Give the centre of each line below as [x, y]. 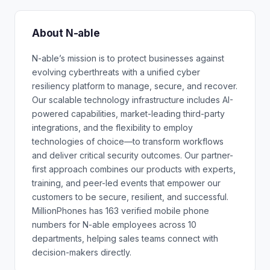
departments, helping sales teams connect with [125, 238]
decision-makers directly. [82, 252]
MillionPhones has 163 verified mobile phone [121, 211]
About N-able [66, 33]
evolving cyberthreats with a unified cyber [116, 72]
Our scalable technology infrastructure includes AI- [133, 100]
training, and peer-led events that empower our [126, 183]
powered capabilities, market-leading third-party [128, 114]
